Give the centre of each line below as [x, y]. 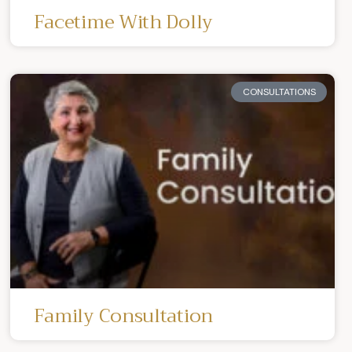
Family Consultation [123, 315]
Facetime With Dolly [123, 22]
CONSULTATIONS [279, 92]
